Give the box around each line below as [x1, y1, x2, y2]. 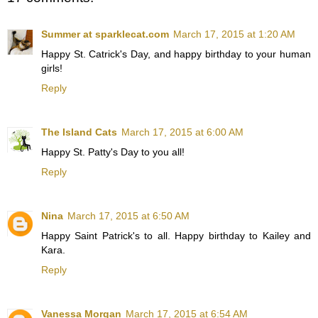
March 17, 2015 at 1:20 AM [173, 28, 295, 40]
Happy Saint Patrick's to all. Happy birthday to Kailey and [41, 230, 311, 242]
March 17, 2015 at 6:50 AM [67, 210, 190, 222]
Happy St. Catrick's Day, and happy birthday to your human [41, 48, 311, 60]
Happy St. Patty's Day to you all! [41, 146, 185, 158]
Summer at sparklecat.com [41, 28, 169, 40]
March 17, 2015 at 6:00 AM [121, 126, 243, 138]
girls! [41, 62, 62, 75]
